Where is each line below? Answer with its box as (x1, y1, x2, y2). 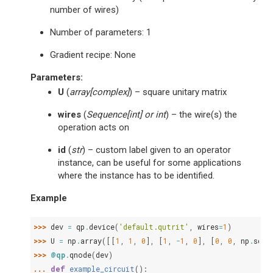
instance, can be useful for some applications (58, 157, 241, 168)
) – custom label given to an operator (82, 144, 231, 155)
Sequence (87, 109, 127, 120)
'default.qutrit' (119, 222, 189, 232)
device (89, 222, 115, 232)
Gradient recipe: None (50, 49, 136, 60)
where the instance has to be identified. (58, 170, 214, 181)
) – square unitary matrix (129, 87, 227, 97)
